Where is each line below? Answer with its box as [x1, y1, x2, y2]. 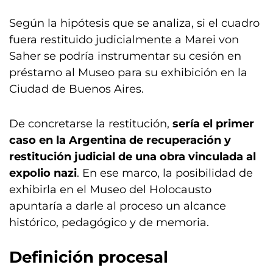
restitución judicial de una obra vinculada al [9, 149, 256, 163]
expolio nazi [9, 166, 77, 180]
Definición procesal [9, 247, 168, 267]
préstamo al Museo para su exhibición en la [9, 65, 247, 79]
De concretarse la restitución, [9, 116, 172, 130]
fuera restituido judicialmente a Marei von [9, 32, 239, 46]
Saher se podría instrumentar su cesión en [9, 49, 241, 63]
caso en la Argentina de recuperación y [9, 133, 231, 147]
